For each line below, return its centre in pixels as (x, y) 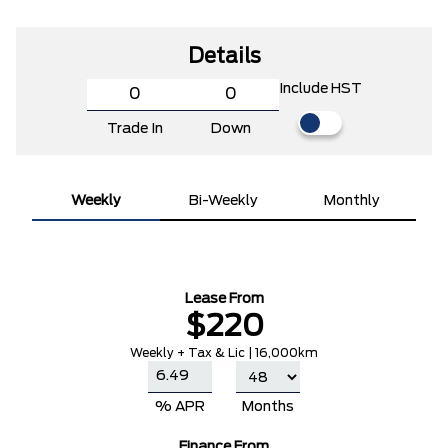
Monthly (352, 201)
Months (268, 407)
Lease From (224, 299)
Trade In (134, 129)
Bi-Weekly (224, 201)
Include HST (320, 89)
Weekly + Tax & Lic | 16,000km (224, 353)
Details (224, 57)
